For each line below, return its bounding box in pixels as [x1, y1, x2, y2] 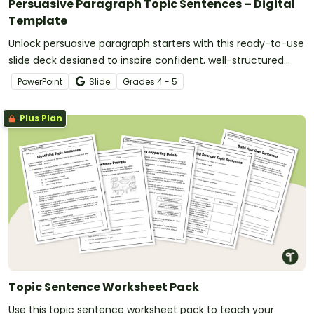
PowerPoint [18, 76, 62, 88]
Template [8, 13, 67, 29]
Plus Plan [18, 112, 62, 125]
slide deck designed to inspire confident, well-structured [8, 53, 284, 68]
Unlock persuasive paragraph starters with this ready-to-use [8, 36, 304, 51]
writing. [8, 70, 43, 85]
